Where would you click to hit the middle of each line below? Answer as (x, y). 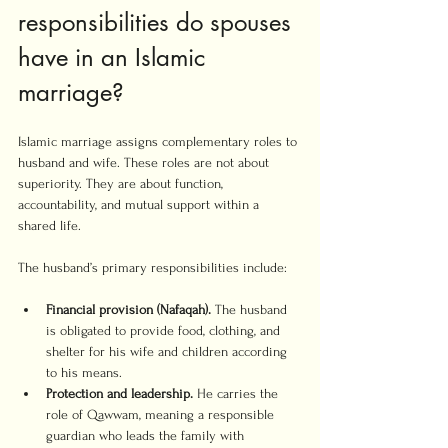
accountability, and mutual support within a (140, 204)
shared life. (49, 225)
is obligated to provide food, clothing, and (165, 330)
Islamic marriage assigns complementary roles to (159, 141)
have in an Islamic (115, 57)
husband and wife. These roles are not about (145, 162)
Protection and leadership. (119, 393)
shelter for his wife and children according (168, 351)
